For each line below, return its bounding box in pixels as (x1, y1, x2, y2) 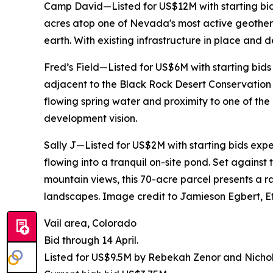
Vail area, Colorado (44, 217, 136, 230)
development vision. (44, 112, 137, 125)
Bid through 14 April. (44, 234, 138, 247)
